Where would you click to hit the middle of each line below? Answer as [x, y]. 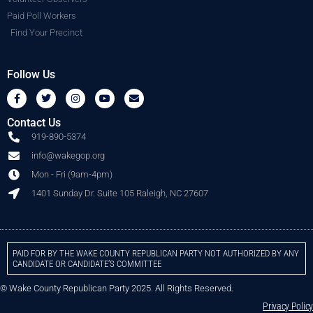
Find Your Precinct [46, 33]
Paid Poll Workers [42, 16]
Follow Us [31, 75]
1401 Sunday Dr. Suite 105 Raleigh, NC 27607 [120, 194]
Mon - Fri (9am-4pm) [72, 175]
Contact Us [34, 123]
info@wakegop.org [68, 156]
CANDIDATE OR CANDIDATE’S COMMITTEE [87, 264]
